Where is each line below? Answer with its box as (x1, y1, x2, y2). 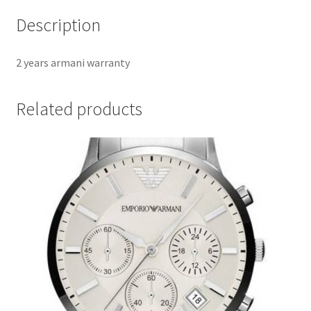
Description (15, 14, 101, 37)
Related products (15, 97, 142, 120)
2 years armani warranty (15, 55, 130, 69)
